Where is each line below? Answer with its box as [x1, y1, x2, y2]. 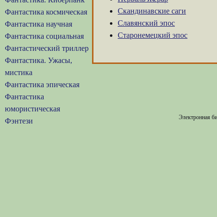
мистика [5, 68, 32, 77]
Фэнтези [5, 117, 33, 125]
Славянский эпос [118, 19, 175, 27]
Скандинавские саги [118, 7, 186, 15]
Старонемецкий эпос [118, 31, 187, 39]
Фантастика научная [5, 20, 72, 28]
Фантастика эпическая [5, 80, 79, 89]
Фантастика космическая [5, 8, 87, 16]
